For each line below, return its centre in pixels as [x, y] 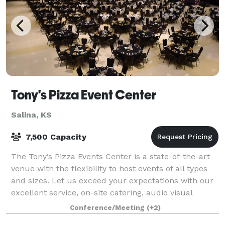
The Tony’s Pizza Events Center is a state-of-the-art [110, 156]
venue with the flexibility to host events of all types [109, 168]
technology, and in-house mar [69, 204]
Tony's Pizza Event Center [84, 95]
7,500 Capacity [55, 137]
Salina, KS [31, 115]
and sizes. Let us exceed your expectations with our [112, 180]
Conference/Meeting [108, 207]
